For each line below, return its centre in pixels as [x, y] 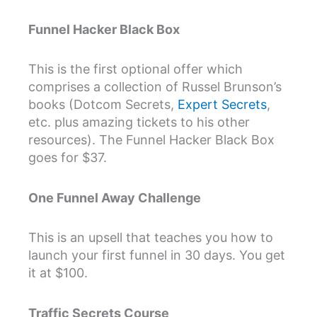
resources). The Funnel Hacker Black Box [151, 140]
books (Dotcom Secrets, [103, 105]
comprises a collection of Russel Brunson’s [155, 87]
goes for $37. [68, 158]
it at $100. [58, 273]
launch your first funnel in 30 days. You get [157, 255]
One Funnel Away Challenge [115, 197]
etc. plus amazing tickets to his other [139, 122]
